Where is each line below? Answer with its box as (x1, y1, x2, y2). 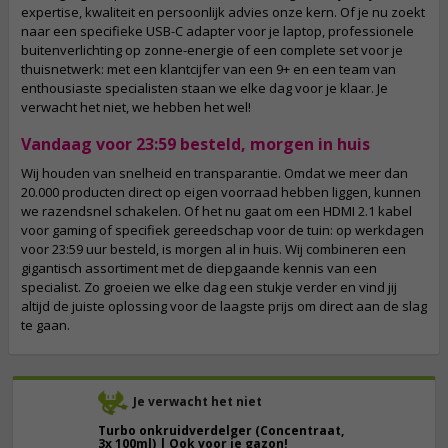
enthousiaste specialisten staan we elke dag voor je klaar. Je (21, 79, 388, 98)
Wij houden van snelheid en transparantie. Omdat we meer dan (21, 164, 408, 183)
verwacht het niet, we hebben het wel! (21, 98, 251, 117)
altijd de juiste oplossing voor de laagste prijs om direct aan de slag (21, 297, 427, 316)
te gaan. (21, 316, 70, 335)
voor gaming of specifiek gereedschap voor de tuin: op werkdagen (21, 221, 424, 240)
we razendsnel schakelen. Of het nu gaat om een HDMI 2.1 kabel (21, 202, 412, 221)
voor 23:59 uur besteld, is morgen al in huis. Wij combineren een (21, 240, 406, 259)
